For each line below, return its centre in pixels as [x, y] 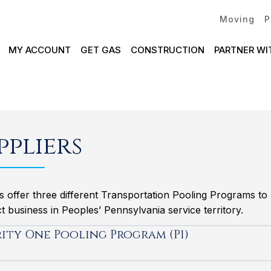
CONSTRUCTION [167, 50]
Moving [237, 19]
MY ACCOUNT [39, 50]
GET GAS [100, 50]
